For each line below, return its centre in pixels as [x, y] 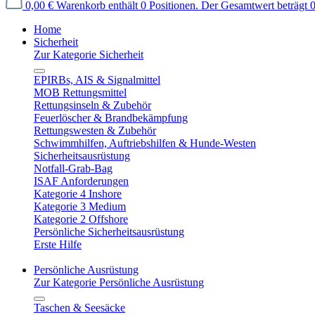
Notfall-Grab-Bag [73, 168]
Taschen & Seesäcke [79, 308]
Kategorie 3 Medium [80, 206]
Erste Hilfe [58, 244]
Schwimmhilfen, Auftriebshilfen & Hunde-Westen [145, 143]
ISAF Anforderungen [81, 181]
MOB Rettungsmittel [80, 92]
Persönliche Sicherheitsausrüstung [109, 232]
